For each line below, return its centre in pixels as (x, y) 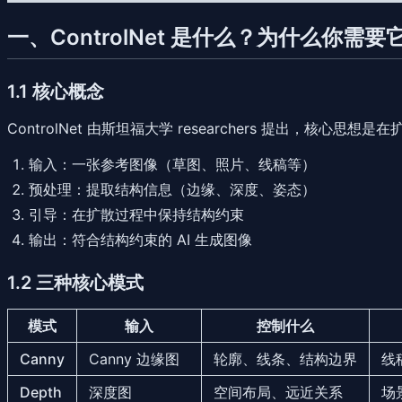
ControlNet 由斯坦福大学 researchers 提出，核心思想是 (192, 128)
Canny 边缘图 (134, 358)
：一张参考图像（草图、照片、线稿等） (187, 164)
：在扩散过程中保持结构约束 (151, 214)
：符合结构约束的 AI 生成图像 (155, 239)
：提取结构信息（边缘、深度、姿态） (194, 189)
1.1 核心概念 (56, 91)
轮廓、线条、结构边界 (285, 358)
